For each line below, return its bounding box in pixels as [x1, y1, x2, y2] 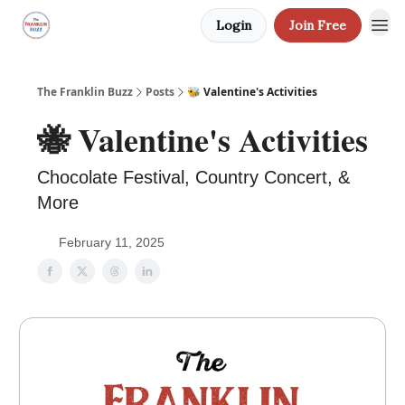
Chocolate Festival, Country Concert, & [37, 167, 350, 187]
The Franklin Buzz [37, 84, 133, 99]
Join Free [289, 17, 346, 33]
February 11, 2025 [59, 235, 165, 250]
